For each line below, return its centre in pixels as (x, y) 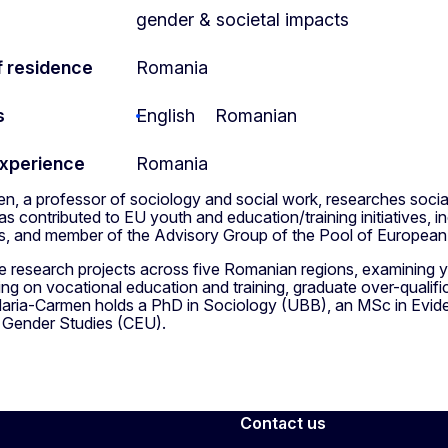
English (165, 115)
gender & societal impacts (242, 19)
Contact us (283, 422)
